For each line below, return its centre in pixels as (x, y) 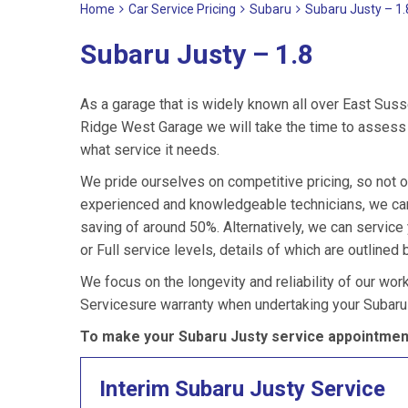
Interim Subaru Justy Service (242, 389)
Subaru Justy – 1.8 (197, 54)
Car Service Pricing (182, 9)
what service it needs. (150, 150)
